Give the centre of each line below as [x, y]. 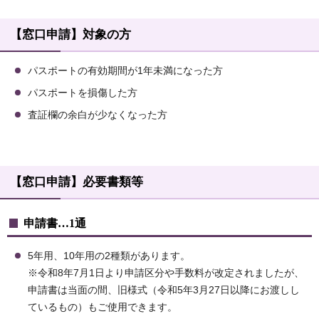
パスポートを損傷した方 [83, 93]
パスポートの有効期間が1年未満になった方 [125, 71]
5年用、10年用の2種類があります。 [109, 256]
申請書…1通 [55, 224]
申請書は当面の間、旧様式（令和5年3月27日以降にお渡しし [164, 291]
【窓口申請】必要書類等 [77, 182]
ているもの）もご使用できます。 [103, 308]
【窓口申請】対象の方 [70, 35]
